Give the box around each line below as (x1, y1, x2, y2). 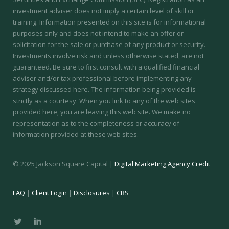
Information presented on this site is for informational (39, 17, 206, 27)
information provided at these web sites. (13, 130, 139, 140)
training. (13, 17, 39, 27)
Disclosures (74, 188, 110, 198)
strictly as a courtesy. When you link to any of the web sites (13, 96, 195, 106)
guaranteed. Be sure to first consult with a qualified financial (13, 62, 199, 72)
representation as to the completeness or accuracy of (13, 119, 179, 128)
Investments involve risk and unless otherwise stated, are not (13, 51, 204, 61)
